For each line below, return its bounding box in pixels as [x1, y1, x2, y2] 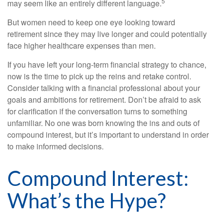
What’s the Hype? [7, 188, 166, 213]
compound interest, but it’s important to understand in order [7, 129, 209, 141]
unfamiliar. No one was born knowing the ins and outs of [7, 117, 200, 129]
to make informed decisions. [7, 141, 104, 152]
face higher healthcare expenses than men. [7, 40, 156, 52]
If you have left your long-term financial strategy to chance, [7, 59, 206, 71]
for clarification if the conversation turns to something [7, 106, 187, 117]
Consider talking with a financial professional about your [7, 82, 200, 94]
